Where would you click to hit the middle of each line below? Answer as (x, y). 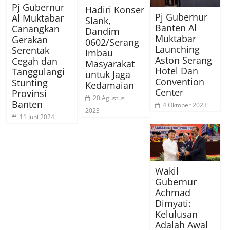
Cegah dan (35, 61)
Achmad (173, 192)
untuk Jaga (108, 74)
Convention (180, 81)
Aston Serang (184, 60)
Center (169, 92)
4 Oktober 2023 (185, 105)
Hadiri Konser (114, 9)
